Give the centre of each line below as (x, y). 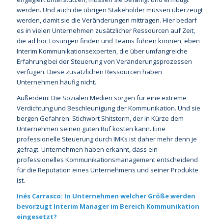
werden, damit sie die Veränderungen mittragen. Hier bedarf (107, 20)
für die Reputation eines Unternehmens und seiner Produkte (107, 170)
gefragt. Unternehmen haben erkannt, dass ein (87, 150)
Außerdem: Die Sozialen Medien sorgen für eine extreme (101, 98)
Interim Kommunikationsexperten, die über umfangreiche (102, 51)
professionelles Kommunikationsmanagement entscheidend (107, 160)
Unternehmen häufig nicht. (56, 82)
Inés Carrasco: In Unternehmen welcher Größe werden (106, 196)
